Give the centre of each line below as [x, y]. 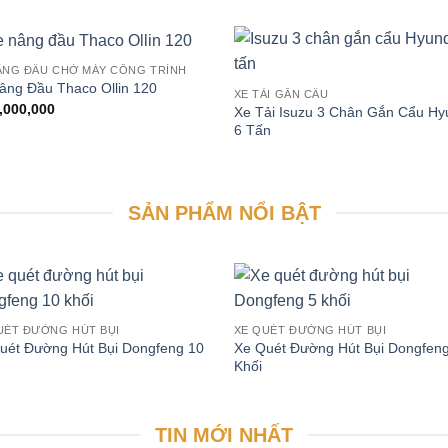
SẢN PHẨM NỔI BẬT [224, 212]
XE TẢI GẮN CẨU [281, 93]
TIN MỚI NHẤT [224, 434]
